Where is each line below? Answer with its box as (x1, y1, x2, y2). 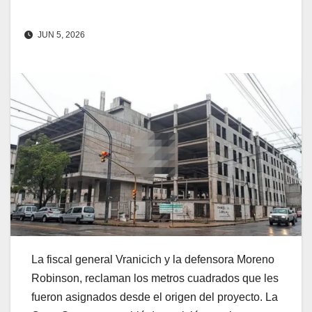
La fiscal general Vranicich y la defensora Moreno (31, 253, 274, 265)
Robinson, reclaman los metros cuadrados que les (31, 272, 279, 284)
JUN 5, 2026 (36, 30, 85, 40)
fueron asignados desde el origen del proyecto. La (31, 290, 278, 303)
